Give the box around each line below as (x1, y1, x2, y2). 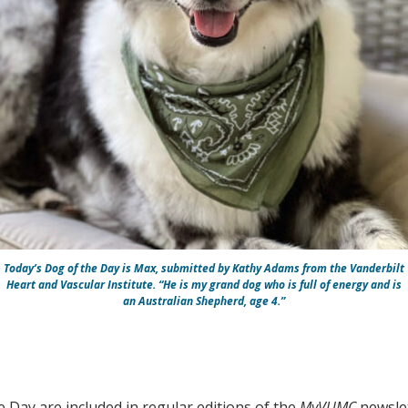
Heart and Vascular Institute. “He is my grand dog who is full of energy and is (6, 276, 402, 292)
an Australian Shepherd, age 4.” (123, 292, 285, 309)
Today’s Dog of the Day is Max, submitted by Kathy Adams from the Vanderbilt (4, 260, 404, 276)
